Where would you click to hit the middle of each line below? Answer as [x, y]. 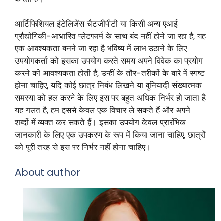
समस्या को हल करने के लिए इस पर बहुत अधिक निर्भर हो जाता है [110, 98]
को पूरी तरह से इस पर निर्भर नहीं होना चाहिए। [83, 147]
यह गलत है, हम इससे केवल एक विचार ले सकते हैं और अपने [103, 110]
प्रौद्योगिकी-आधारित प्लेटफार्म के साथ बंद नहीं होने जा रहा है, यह [110, 36]
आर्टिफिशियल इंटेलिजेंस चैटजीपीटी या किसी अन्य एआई [96, 24]
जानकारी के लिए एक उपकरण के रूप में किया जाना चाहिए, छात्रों [110, 135]
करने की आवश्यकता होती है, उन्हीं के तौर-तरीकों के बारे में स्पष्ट [110, 73]
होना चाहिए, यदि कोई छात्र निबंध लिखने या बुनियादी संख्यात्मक [108, 86]
